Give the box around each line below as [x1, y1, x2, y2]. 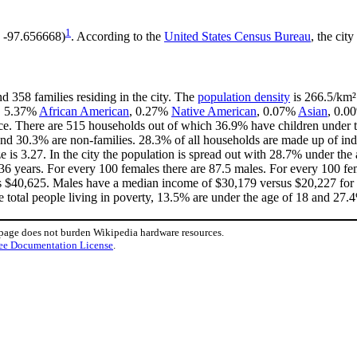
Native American [171, 104, 257, 118]
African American [39, 104, 129, 118]
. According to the [71, 29, 164, 44]
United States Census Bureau [164, 29, 311, 44]
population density [198, 89, 290, 104]
